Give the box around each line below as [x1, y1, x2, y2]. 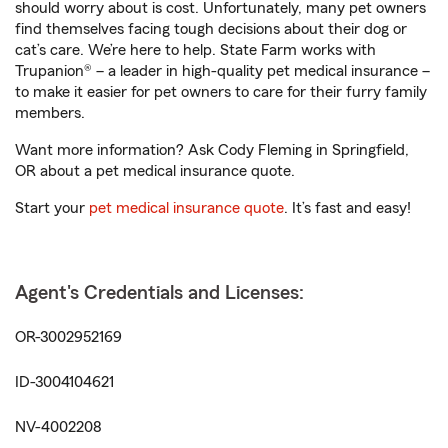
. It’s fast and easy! [284, 200, 411, 216]
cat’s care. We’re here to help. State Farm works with [15, 42, 376, 58]
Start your [15, 200, 89, 216]
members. [15, 105, 85, 121]
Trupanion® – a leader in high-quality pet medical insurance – [15, 63, 430, 79]
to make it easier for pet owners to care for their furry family [15, 84, 427, 100]
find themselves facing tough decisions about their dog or [15, 21, 407, 37]
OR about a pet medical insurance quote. [15, 163, 295, 179]
